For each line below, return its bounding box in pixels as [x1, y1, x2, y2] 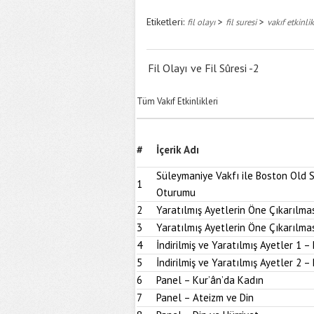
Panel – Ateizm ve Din [156, 291, 254, 304]
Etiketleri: [146, 15, 187, 28]
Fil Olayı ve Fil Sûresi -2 [148, 61, 259, 75]
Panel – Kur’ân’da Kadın [156, 273, 264, 287]
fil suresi [226, 16, 257, 27]
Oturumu [156, 186, 196, 199]
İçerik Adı [156, 143, 199, 156]
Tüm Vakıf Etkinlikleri [137, 95, 218, 107]
